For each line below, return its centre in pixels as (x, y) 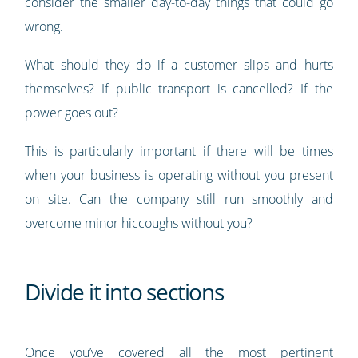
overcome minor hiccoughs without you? (139, 223)
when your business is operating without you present (179, 175)
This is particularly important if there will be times (179, 151)
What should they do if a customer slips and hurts (179, 64)
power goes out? (72, 112)
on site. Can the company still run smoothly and (179, 199)
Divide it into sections (124, 291)
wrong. (44, 26)
